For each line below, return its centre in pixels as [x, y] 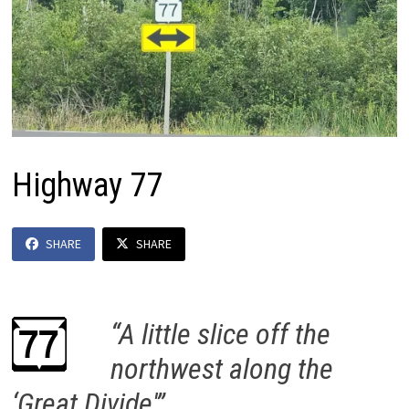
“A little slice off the [220, 335]
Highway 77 [87, 185]
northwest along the [221, 369]
